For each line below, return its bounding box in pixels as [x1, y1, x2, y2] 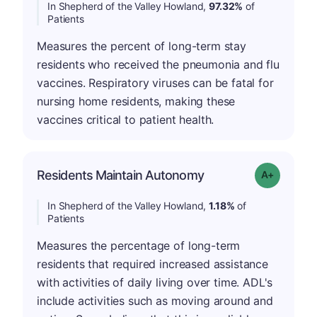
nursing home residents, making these [37, 94, 236, 108]
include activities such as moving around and [37, 294, 273, 308]
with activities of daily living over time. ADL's [37, 275, 273, 289]
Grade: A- [272, 168, 314, 180]
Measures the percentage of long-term [37, 238, 241, 253]
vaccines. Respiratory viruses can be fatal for [37, 76, 274, 90]
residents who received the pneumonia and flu [37, 57, 279, 71]
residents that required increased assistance [37, 257, 268, 271]
